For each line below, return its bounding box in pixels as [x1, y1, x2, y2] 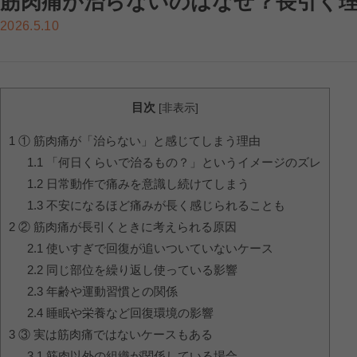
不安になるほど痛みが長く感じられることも [42, 198, 285, 213]
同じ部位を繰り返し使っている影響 [42, 263, 237, 277]
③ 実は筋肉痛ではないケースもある [15, 328, 213, 342]
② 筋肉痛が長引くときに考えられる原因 [15, 220, 237, 234]
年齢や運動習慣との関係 [42, 284, 178, 299]
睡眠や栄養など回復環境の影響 [42, 306, 214, 320]
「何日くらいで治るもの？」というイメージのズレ [42, 155, 321, 170]
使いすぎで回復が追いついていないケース [42, 241, 273, 256]
